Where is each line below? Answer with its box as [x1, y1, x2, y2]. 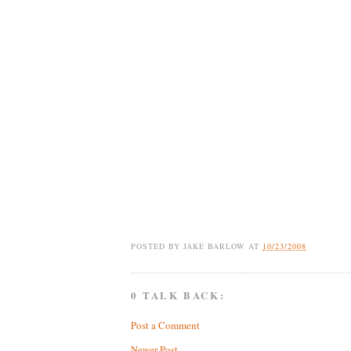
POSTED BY [131, 240, 184, 251]
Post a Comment [131, 317, 200, 332]
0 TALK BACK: [131, 288, 226, 303]
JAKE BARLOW [183, 240, 246, 251]
